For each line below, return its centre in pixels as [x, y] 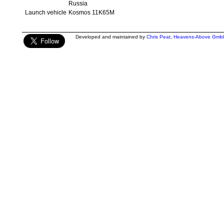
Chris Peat [158, 37]
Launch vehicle [45, 12]
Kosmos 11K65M [91, 12]
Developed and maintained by [111, 37]
